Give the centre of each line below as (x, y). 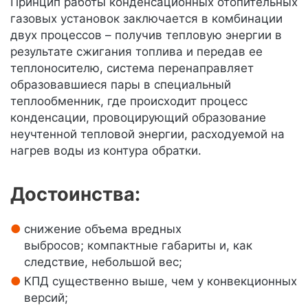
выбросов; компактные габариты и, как (138, 245)
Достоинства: (75, 194)
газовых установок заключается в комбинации (146, 19)
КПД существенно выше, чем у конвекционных (161, 281)
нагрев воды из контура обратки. (106, 151)
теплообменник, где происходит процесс (129, 101)
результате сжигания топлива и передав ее (136, 52)
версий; (46, 298)
